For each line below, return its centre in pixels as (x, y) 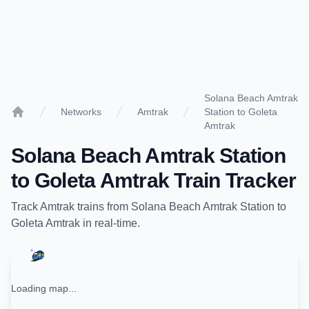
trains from (103, 207)
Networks (81, 112)
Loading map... (44, 288)
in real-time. (110, 223)
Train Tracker (233, 180)
